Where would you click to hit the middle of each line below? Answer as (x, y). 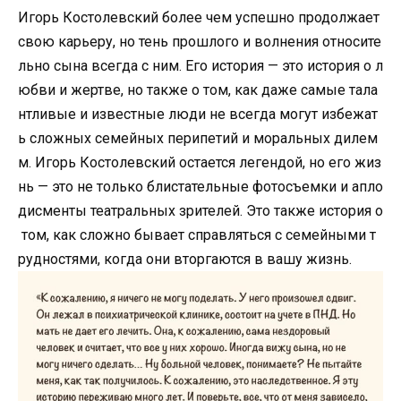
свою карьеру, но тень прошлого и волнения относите (200, 41)
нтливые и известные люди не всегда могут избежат (198, 114)
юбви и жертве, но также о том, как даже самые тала (198, 90)
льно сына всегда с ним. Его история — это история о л (200, 65)
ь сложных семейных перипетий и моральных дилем (198, 138)
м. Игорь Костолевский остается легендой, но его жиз (200, 162)
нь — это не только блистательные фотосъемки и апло (200, 186)
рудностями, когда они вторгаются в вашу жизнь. (185, 259)
